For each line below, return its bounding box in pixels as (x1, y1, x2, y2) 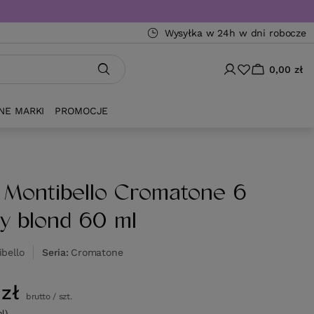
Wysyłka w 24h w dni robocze (164, 27, 306, 39)
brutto (23, 292, 50, 301)
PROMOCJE (55, 105, 109, 116)
